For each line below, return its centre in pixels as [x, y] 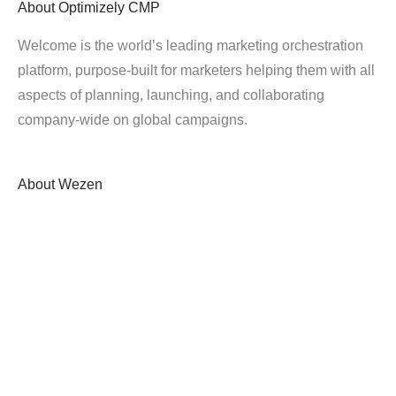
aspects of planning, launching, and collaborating [171, 95]
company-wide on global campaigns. [133, 120]
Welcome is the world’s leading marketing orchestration [190, 46]
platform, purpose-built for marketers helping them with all [196, 70]
